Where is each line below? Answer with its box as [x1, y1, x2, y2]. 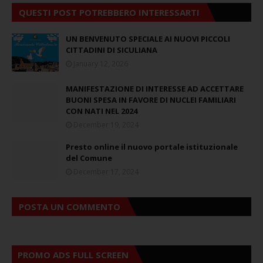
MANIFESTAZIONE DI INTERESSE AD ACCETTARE [66, 83, 244, 94]
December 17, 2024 [73, 166, 139, 177]
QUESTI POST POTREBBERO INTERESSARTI [19, 6, 200, 18]
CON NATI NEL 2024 [66, 105, 137, 116]
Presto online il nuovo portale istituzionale [66, 141, 238, 152]
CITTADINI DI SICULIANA [66, 44, 157, 55]
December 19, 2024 [73, 119, 139, 130]
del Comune [66, 152, 112, 163]
